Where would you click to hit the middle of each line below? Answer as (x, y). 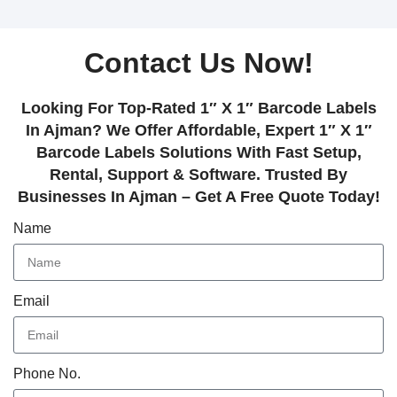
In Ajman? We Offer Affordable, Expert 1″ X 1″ (198, 130)
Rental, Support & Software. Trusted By (198, 175)
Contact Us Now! (198, 63)
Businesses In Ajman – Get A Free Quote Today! (198, 197)
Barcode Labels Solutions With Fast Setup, (198, 152)
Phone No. (47, 374)
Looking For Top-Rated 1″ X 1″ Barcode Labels (198, 108)
